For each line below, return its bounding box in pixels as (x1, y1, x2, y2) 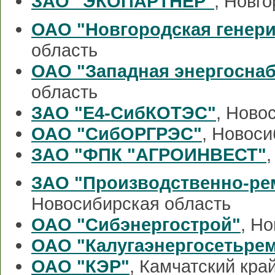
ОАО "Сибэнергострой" (31, 214, 241, 234)
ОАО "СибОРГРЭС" (31, 123, 202, 144)
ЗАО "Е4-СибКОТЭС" (31, 102, 216, 123)
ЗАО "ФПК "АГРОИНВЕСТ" (31, 144, 266, 165)
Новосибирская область (31, 193, 231, 214)
